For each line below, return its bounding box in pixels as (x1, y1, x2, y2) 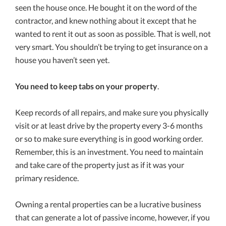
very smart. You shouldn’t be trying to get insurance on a (15, 42, 208, 52)
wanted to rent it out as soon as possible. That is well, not (15, 29, 211, 39)
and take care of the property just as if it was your (15, 160, 184, 170)
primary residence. (15, 173, 79, 183)
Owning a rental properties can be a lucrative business (15, 199, 201, 209)
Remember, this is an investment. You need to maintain (15, 147, 203, 157)
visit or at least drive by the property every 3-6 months (15, 121, 203, 131)
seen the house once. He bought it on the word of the (15, 3, 197, 13)
